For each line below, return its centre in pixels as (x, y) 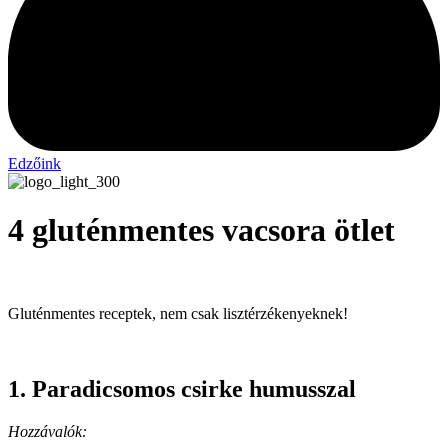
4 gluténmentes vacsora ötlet (201, 230)
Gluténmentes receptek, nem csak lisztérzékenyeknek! (178, 313)
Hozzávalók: (47, 432)
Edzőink (34, 163)
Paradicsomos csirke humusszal (194, 389)
